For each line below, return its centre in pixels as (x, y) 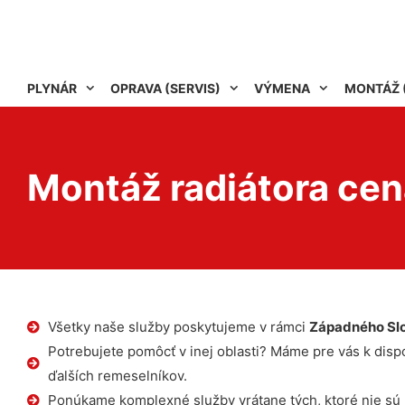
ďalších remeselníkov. (117, 376)
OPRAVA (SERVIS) (166, 88)
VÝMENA (283, 88)
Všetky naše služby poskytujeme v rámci (178, 327)
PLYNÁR (52, 88)
